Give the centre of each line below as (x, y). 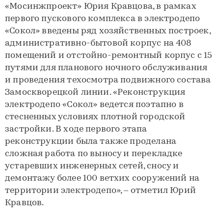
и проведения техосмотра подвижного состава (108, 80)
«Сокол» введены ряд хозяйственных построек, (108, 31)
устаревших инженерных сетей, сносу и (92, 166)
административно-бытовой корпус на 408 (98, 43)
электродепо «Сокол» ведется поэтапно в (94, 105)
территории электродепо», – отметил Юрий (101, 191)
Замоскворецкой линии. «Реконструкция (95, 93)
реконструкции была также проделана (91, 142)
